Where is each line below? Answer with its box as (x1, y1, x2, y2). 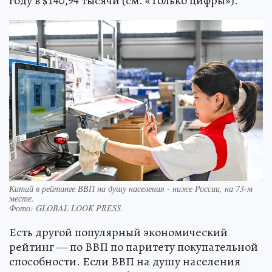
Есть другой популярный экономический (9, 223, 228, 240)
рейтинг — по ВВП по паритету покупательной (9, 238, 258, 255)
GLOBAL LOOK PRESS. (36, 202, 123, 214)
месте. (9, 192, 34, 204)
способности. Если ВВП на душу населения (9, 253, 240, 270)
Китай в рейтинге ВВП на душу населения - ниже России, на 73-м (9, 182, 253, 194)
